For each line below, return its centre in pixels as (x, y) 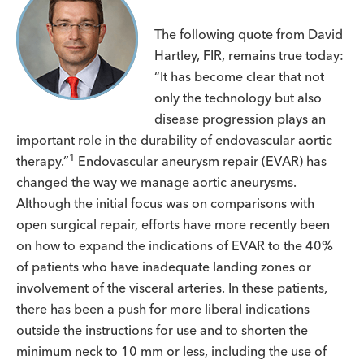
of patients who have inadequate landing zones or (164, 266)
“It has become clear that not (239, 76)
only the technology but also (238, 97)
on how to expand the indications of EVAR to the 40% (175, 245)
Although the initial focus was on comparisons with (165, 203)
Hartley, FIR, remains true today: (249, 55)
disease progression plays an (240, 119)
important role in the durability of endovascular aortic (174, 140)
